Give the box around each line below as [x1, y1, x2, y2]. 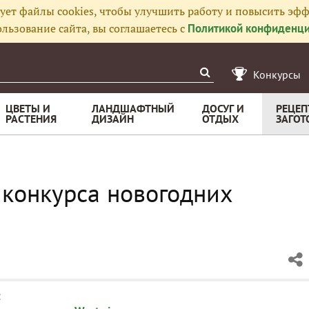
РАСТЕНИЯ [6, 112, 57, 126]
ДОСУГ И [202, 101, 244, 115]
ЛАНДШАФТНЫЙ [92, 101, 175, 115]
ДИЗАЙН [92, 112, 134, 126]
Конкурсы [253, 68, 301, 81]
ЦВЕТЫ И [6, 101, 50, 115]
